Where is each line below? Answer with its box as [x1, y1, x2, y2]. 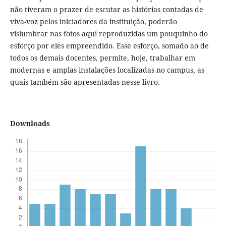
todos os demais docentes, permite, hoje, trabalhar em [10, 53, 195, 63]
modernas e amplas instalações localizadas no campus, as [10, 65, 204, 75]
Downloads [10, 119, 50, 129]
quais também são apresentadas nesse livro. [10, 77, 160, 87]
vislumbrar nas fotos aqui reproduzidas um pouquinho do [10, 29, 208, 39]
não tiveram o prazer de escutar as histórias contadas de [10, 5, 203, 15]
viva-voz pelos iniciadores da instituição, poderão [10, 17, 177, 27]
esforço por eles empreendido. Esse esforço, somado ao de [10, 41, 209, 51]
